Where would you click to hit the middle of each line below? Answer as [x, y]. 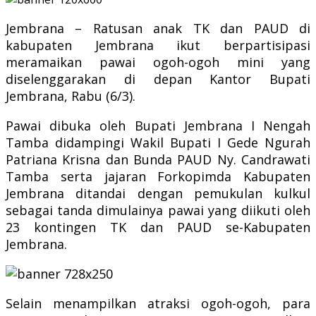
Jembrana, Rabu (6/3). [71, 96]
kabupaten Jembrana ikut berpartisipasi [158, 45]
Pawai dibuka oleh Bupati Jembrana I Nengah [158, 125]
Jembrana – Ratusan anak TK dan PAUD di [158, 28]
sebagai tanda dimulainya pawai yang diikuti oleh [158, 210]
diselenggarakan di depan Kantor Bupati [158, 79]
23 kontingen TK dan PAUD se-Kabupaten [158, 227]
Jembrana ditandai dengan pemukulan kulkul [158, 193]
